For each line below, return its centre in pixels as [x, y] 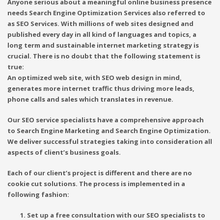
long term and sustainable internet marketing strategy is [103, 45]
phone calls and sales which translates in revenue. [90, 99]
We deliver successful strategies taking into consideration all [110, 141]
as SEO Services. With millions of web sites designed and [100, 24]
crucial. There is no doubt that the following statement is [104, 56]
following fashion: [38, 194]
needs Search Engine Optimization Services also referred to [106, 13]
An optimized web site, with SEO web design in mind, [95, 78]
